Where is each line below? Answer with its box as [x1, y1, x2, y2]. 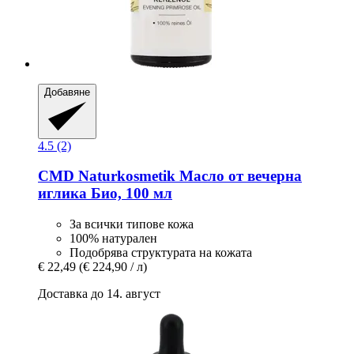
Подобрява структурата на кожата [70, 246, 252, 260]
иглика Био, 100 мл [38, 185, 172, 202]
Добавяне [44, 86, 90, 99]
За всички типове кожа [70, 217, 194, 232]
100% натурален [70, 232, 157, 246]
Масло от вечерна [175, 168, 302, 185]
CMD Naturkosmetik [38, 168, 175, 185]
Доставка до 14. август [38, 287, 160, 301]
